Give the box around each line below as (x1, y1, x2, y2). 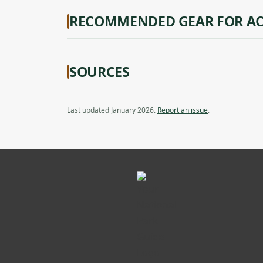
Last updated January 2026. (67, 105, 157, 115)
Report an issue (157, 105, 208, 115)
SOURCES (69, 62, 130, 81)
